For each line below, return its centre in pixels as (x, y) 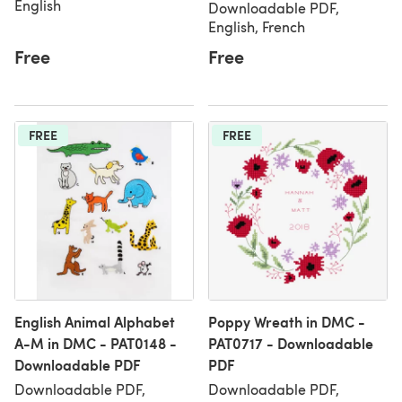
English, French (257, 26)
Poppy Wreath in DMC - (287, 322)
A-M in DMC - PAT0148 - (96, 343)
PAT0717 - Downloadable (291, 343)
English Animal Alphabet (95, 322)
